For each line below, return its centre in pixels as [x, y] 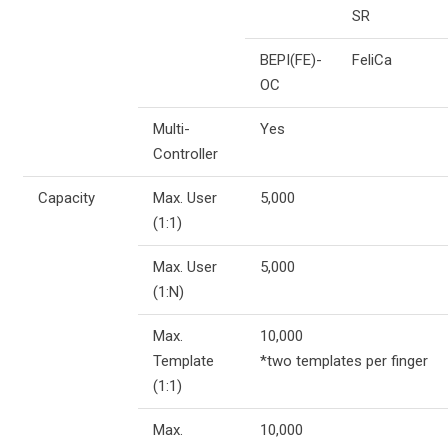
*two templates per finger [343, 360]
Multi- [171, 128]
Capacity [66, 197]
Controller [185, 153]
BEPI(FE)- [290, 59]
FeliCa [371, 59]
